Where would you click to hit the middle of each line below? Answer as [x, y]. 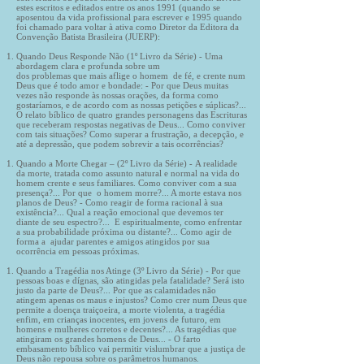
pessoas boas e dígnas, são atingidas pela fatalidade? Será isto [130, 280]
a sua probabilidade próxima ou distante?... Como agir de [124, 232]
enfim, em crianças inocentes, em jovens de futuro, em [119, 319]
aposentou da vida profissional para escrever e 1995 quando [129, 17]
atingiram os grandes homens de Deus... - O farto [108, 339]
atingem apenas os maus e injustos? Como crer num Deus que [132, 300]
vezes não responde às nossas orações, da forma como [117, 95]
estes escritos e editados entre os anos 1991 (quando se [118, 7]
